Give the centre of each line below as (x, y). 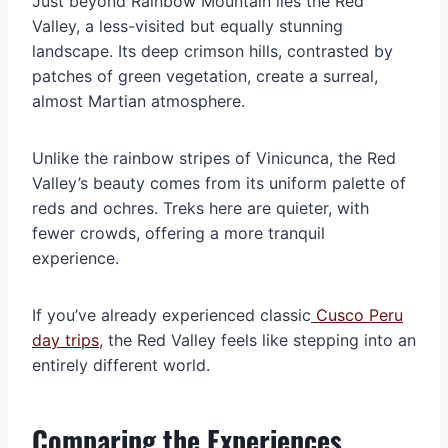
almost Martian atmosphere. (138, 101)
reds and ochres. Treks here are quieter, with (200, 208)
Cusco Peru (359, 315)
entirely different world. (121, 365)
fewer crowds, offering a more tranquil (178, 233)
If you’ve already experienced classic (171, 315)
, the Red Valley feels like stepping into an (257, 340)
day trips (65, 340)
